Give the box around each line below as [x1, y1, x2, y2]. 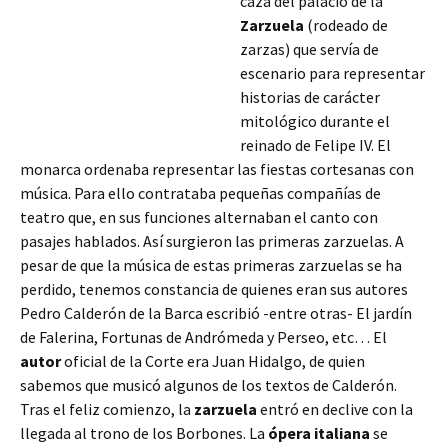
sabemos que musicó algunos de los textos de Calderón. [20, 375, 397, 395]
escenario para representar [240, 63, 425, 83]
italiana [314, 423, 370, 443]
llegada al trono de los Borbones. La [20, 423, 268, 443]
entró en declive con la [257, 399, 413, 419]
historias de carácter [240, 87, 380, 107]
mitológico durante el [240, 111, 390, 131]
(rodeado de [304, 15, 388, 35]
